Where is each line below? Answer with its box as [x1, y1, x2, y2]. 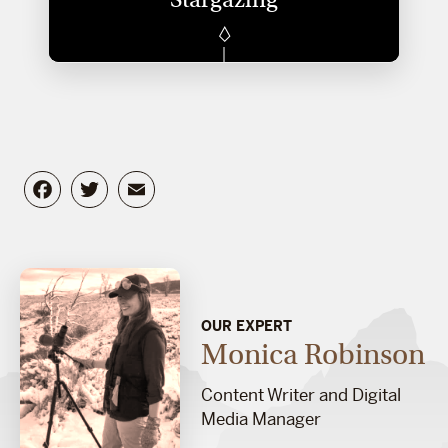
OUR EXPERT [201, 317, 292, 336]
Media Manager [201, 408, 321, 431]
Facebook [61, 166, 204, 207]
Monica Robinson [201, 337, 425, 373]
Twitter [108, 166, 211, 207]
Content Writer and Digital [201, 384, 401, 407]
